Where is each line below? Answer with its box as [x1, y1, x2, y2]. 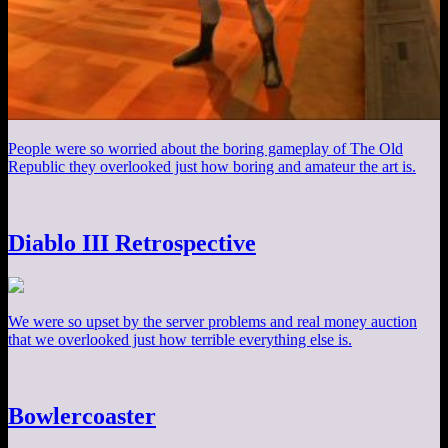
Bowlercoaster [8, 402, 156, 429]
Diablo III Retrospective [8, 229, 256, 256]
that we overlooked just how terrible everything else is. [8, 330, 352, 348]
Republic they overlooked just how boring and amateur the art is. [8, 158, 416, 176]
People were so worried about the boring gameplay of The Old [8, 140, 403, 158]
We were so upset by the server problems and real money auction [8, 312, 417, 330]
